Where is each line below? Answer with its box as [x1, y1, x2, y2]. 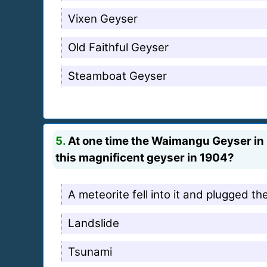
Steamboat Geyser [68, 69, 167, 83]
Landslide [68, 216, 119, 230]
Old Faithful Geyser [68, 40, 169, 54]
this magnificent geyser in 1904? [55, 150, 234, 164]
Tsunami [68, 244, 112, 259]
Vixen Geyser [68, 11, 138, 26]
